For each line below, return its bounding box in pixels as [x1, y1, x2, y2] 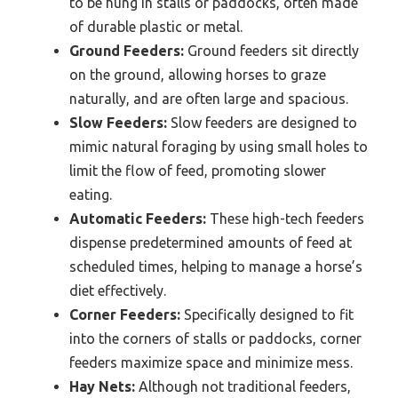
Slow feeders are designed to [167, 115, 357, 131]
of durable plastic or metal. [69, 19, 243, 36]
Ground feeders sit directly [184, 43, 359, 60]
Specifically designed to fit [180, 306, 354, 323]
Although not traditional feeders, [135, 378, 351, 395]
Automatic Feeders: [69, 211, 206, 227]
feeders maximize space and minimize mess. [69, 354, 353, 371]
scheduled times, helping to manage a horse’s [69, 259, 362, 275]
